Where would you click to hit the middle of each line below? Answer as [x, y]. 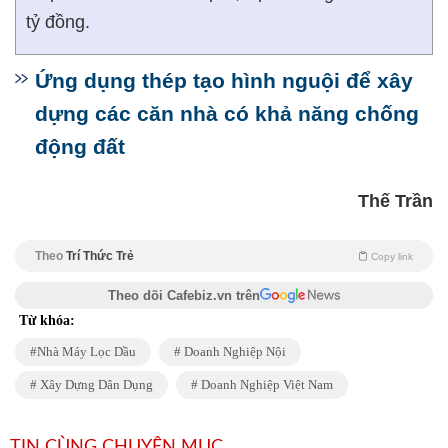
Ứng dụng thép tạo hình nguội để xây [224, 80]
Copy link [392, 256]
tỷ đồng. [58, 22]
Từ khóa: [47, 320]
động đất [80, 146]
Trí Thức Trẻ [100, 256]
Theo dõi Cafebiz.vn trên [184, 295]
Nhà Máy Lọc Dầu [86, 351]
